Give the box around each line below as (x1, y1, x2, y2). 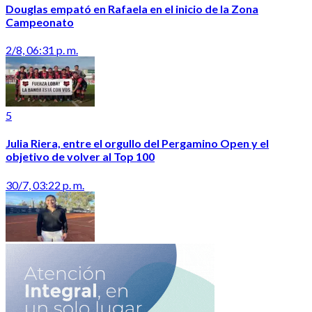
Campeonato (6, 15, 74, 29)
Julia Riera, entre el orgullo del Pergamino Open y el (6, 136, 269, 150)
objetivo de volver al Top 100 (6, 150, 155, 164)
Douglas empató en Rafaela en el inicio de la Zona (6, 1, 258, 15)
